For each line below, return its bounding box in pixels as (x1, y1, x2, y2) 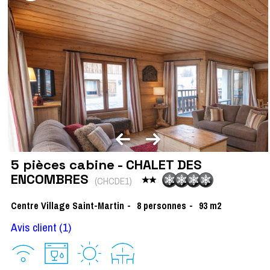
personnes (143, 199, 186, 213)
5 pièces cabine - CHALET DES (11, 156, 201, 174)
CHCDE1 (97, 174, 129, 187)
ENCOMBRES (11, 171, 92, 188)
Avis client (11, 219, 57, 236)
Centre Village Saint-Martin (11, 199, 124, 213)
